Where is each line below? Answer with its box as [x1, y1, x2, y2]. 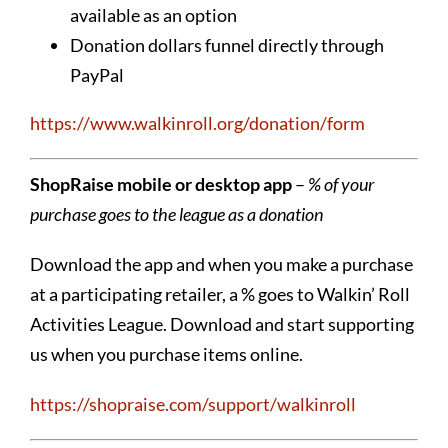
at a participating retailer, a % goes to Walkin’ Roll [29, 282, 410, 305]
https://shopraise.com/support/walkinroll [29, 392, 356, 415]
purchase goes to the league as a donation [29, 202, 323, 225]
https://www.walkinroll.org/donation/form [29, 111, 365, 134]
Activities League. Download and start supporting [29, 312, 414, 335]
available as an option [69, 3, 237, 26]
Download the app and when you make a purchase [29, 252, 413, 275]
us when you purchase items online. [29, 342, 303, 365]
